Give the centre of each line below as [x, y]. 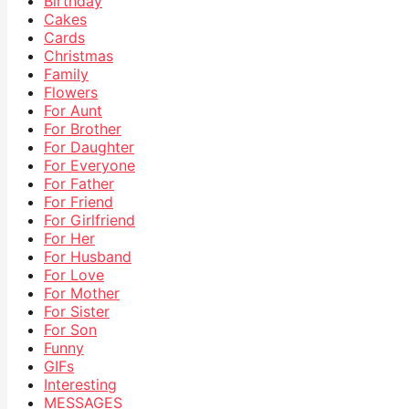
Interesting [80, 385]
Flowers [71, 93]
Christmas [79, 56]
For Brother [83, 129]
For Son [70, 330]
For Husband [88, 257]
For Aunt [73, 111]
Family [66, 74]
